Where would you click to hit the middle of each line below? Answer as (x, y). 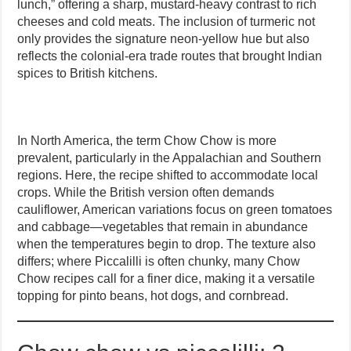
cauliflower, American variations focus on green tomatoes (175, 209)
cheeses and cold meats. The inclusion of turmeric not (166, 21)
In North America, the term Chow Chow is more (147, 140)
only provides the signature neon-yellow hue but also (164, 38)
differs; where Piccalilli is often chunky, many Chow (159, 261)
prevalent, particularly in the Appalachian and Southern (170, 157)
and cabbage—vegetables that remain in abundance (163, 226)
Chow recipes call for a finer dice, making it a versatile (166, 278)
